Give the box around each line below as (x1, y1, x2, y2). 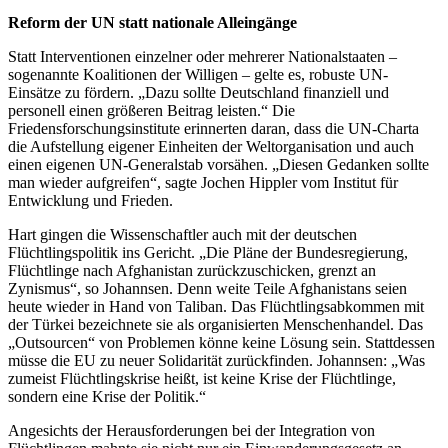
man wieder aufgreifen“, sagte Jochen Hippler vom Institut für (8, 174, 398, 192)
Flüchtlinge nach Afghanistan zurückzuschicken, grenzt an (8, 262, 376, 280)
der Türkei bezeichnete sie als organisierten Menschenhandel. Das (8, 316, 423, 334)
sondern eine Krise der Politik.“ (8, 388, 206, 406)
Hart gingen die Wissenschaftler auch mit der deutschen (8, 226, 357, 244)
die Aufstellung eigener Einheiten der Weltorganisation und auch (8, 138, 414, 156)
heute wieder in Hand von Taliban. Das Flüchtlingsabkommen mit (8, 298, 424, 316)
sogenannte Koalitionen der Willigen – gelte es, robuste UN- (8, 66, 388, 84)
